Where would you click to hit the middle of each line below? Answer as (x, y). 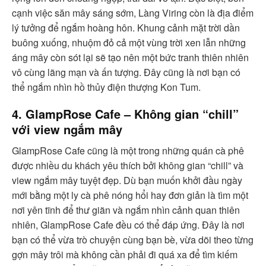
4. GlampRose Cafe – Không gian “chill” (125, 114)
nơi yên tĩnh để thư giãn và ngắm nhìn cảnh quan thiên (126, 210)
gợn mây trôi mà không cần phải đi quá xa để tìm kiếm (125, 254)
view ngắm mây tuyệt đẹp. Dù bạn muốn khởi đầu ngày (127, 180)
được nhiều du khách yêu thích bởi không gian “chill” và (128, 165)
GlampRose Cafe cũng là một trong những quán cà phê (128, 151)
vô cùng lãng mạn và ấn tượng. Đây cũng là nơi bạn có (126, 72)
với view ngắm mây (67, 129)
